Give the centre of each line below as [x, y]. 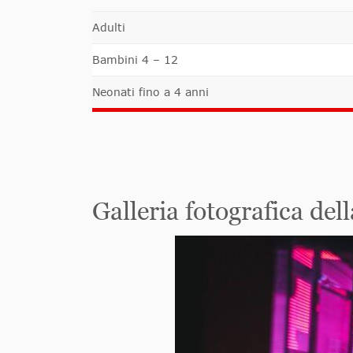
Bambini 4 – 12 [135, 60]
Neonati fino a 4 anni [150, 92]
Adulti [109, 28]
